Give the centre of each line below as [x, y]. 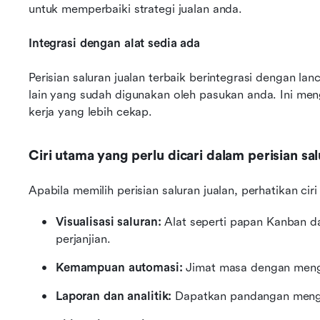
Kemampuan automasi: [119, 267]
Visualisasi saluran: [109, 222]
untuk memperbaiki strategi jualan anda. [136, 9]
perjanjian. [83, 239]
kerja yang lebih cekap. [91, 112]
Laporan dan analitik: [114, 296]
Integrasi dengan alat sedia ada [115, 43]
